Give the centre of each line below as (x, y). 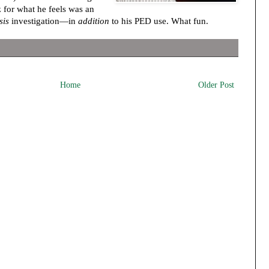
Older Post (216, 85)
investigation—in (43, 21)
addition (93, 21)
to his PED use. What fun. (159, 21)
